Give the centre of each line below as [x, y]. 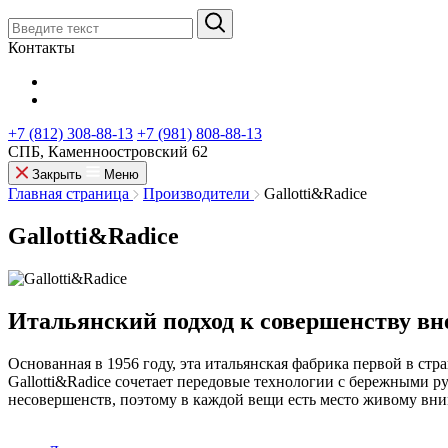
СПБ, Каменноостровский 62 [108, 151]
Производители [196, 193]
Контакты [41, 47]
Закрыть [59, 174]
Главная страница [68, 193]
